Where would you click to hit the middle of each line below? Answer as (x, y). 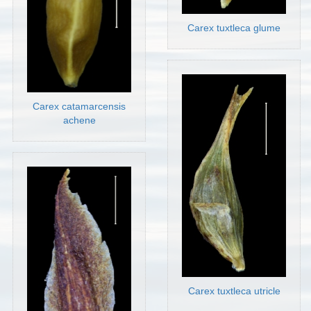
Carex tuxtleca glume (234, 27)
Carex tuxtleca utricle (234, 291)
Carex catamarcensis (79, 107)
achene (79, 120)
